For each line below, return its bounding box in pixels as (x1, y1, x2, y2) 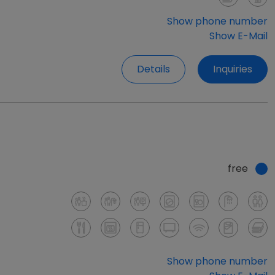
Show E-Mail (209, 29, 268, 44)
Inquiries (213, 62, 252, 77)
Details (137, 62, 170, 77)
